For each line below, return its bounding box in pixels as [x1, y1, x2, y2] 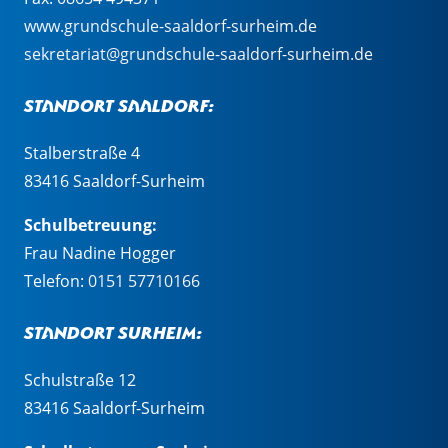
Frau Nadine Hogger [24, 242, 176, 265]
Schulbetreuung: [24, 214, 157, 237]
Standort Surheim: [24, 319, 202, 343]
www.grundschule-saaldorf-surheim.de [24, 15, 317, 38]
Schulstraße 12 [24, 369, 136, 392]
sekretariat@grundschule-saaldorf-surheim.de [24, 43, 373, 66]
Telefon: [24, 270, 88, 293]
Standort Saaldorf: [24, 92, 214, 116]
